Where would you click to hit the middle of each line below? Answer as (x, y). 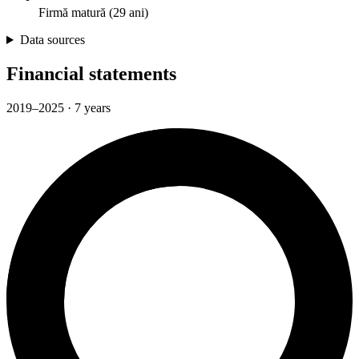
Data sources (52, 40)
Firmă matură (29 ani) (93, 13)
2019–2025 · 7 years (58, 107)
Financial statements (91, 74)
